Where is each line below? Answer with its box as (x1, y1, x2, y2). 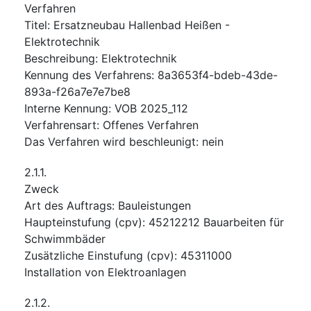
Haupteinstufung (24, 215, 111, 229)
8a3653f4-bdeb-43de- (158, 67, 278, 82)
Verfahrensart (24, 117, 96, 132)
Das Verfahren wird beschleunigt (24, 134, 196, 149)
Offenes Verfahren (103, 117, 199, 132)
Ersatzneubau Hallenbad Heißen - (53, 17, 230, 32)
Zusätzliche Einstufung (24, 248, 143, 262)
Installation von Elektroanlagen (24, 264, 186, 279)
